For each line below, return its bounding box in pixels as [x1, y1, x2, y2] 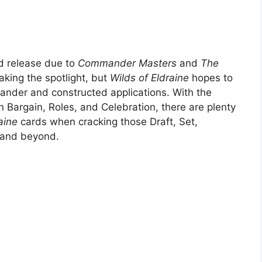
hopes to [189, 71, 233, 84]
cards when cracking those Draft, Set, [20, 115, 198, 127]
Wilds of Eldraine [107, 71, 189, 84]
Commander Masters [78, 57, 177, 69]
